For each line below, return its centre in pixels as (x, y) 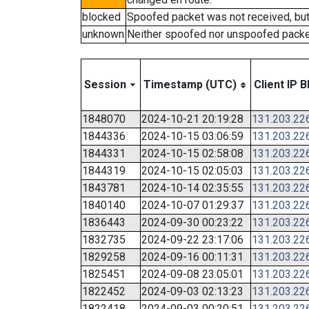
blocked (101, 17)
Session (105, 84)
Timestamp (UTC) (190, 84)
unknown (103, 34)
